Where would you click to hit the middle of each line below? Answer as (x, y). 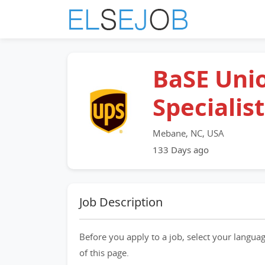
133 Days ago (181, 150)
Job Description (121, 202)
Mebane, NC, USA (188, 133)
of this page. (104, 253)
